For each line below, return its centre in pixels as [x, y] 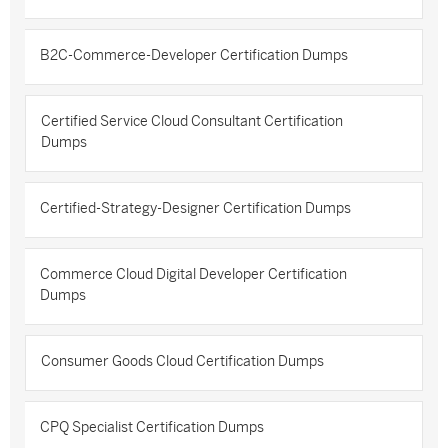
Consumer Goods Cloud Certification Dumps [182, 361]
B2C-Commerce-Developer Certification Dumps [194, 55]
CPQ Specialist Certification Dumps [152, 427]
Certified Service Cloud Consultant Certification [192, 121]
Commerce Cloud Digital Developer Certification [193, 274]
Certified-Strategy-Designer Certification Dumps [195, 208]
